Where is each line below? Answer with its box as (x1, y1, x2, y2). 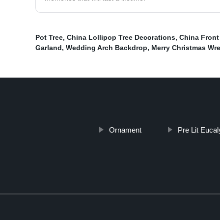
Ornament (109, 126, 141, 135)
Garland (35, 44, 62, 52)
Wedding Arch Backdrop (66, 44, 147, 52)
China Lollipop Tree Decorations (67, 33, 175, 42)
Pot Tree (35, 33, 63, 42)
